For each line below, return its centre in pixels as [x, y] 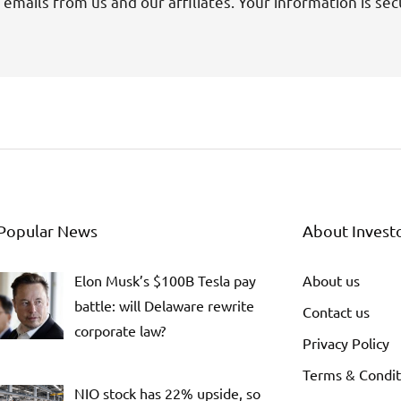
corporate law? [120, 331]
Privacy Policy [346, 343]
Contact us [336, 312]
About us [331, 281]
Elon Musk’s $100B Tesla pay [165, 281]
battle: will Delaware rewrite [164, 306]
